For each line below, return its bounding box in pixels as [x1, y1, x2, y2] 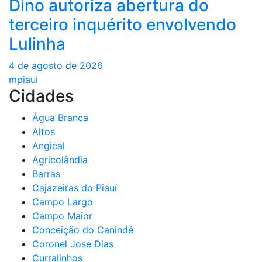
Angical [32, 139, 65, 151]
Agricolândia [32, 153, 88, 166]
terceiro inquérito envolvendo [9, 14, 236, 35]
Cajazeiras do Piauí [32, 181, 117, 194]
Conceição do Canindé [32, 223, 133, 236]
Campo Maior [32, 209, 92, 222]
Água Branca [32, 111, 88, 123]
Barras [32, 167, 60, 180]
